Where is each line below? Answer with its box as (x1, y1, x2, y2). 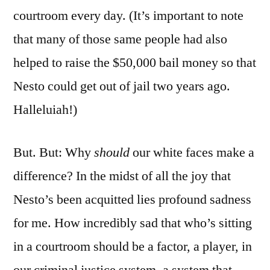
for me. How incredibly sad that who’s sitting (13, 214, 252, 231)
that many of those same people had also (13, 30, 227, 48)
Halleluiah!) (13, 101, 77, 118)
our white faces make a (133, 143, 254, 161)
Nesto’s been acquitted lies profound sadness (13, 190, 251, 208)
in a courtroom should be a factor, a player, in (13, 237, 252, 255)
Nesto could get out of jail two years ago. (13, 77, 230, 95)
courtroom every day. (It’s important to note (13, 7, 243, 24)
